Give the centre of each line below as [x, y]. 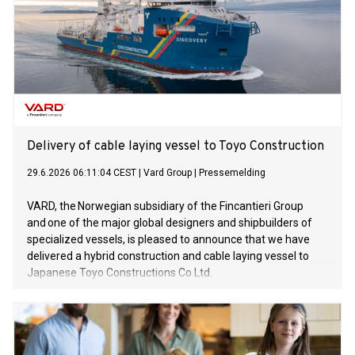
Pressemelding [232, 173]
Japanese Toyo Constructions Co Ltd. [120, 273]
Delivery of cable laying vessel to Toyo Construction [176, 147]
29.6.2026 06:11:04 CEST [82, 173]
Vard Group [168, 173]
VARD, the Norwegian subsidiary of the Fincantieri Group [165, 206]
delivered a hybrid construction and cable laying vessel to [168, 256]
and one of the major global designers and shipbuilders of [170, 223]
